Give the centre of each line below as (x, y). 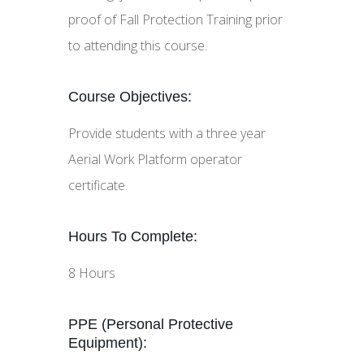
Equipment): (108, 343)
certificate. (98, 185)
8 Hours (92, 273)
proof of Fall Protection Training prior (175, 19)
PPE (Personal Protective (151, 324)
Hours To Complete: (133, 236)
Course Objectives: (130, 97)
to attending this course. (138, 45)
